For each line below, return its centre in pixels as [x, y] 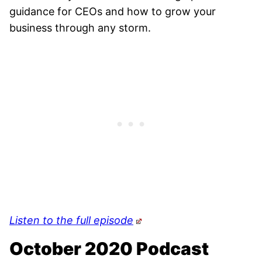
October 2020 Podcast [109, 248]
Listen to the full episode [71, 220]
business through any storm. [80, 27]
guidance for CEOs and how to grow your [113, 11]
